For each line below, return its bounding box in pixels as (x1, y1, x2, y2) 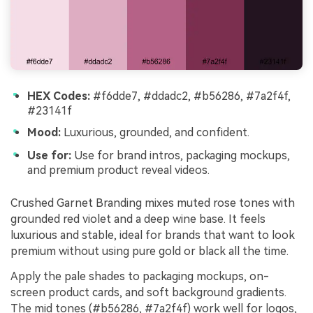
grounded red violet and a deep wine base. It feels (10, 212, 265, 226)
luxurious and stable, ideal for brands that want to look (10, 228, 295, 242)
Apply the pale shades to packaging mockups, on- (10, 270, 269, 284)
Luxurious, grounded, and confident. (61, 126, 249, 140)
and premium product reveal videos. (27, 163, 210, 177)
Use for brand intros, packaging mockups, (71, 148, 290, 162)
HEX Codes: (27, 89, 90, 103)
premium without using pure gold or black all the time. (10, 245, 289, 259)
